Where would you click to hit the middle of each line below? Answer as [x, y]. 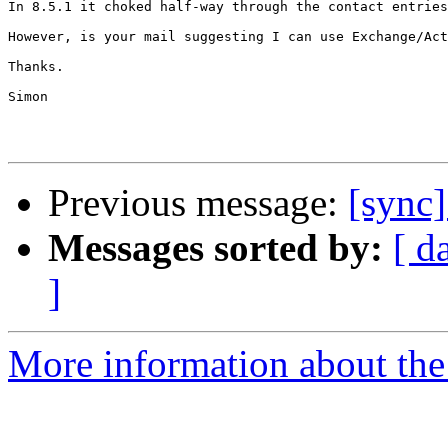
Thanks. [36, 67]
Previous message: [198, 203]
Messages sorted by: [215, 248]
